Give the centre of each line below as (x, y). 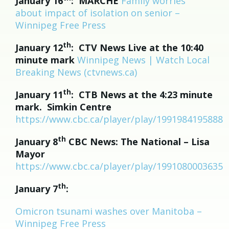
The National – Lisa (165, 142)
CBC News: (92, 142)
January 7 (37, 189)
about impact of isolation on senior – (98, 13)
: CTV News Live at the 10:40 (137, 48)
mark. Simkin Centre (63, 107)
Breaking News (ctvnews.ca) (76, 72)
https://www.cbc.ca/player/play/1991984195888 (119, 119)
